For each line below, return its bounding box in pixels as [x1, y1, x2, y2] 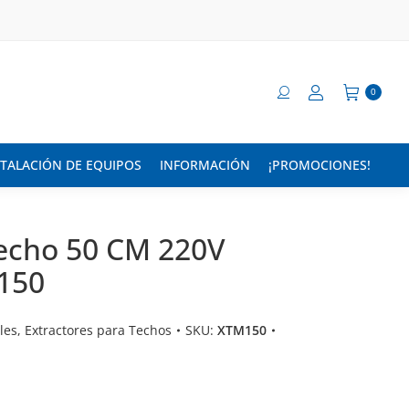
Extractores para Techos [25, 321, 173, 339]
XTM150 [217, 321, 267, 339]
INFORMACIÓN [160, 156, 250, 173]
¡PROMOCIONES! [268, 156, 371, 173]
